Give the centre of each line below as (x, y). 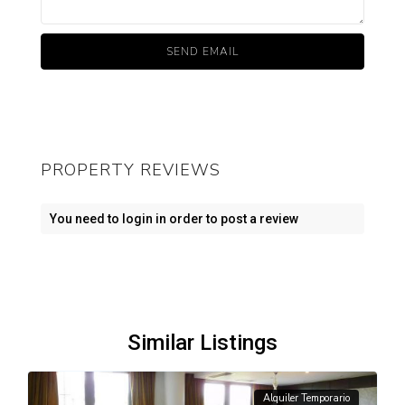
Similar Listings (202, 343)
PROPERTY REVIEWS (131, 170)
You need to (86, 219)
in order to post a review (226, 219)
